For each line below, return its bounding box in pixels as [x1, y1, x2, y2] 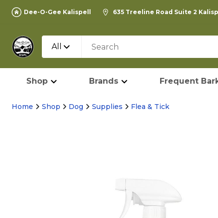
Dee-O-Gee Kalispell [24, 8, 91, 16]
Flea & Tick [131, 102, 169, 111]
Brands [89, 76, 118, 86]
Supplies [91, 102, 123, 111]
